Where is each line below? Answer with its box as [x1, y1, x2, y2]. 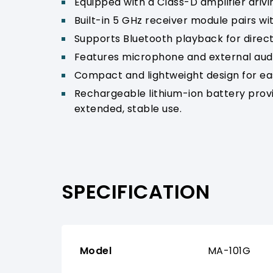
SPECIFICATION [61, 177, 210, 205]
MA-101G [207, 243, 251, 258]
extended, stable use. [74, 101, 182, 116]
